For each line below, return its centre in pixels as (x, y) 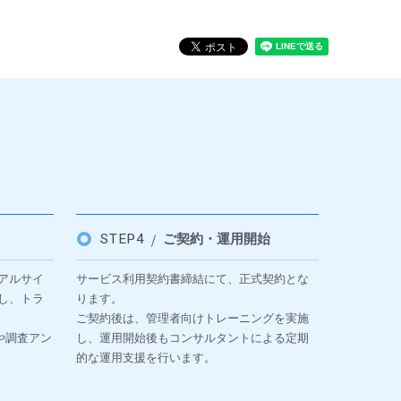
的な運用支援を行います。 (145, 358)
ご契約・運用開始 (217, 239)
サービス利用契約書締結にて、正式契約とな (192, 279)
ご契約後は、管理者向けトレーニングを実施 (192, 318)
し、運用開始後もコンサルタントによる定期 (192, 338)
